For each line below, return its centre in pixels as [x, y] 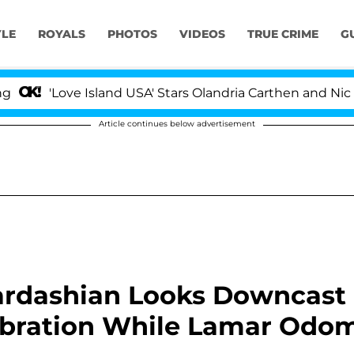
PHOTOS [132, 34]
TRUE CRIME [282, 34]
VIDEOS [202, 34]
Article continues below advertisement [177, 124]
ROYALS [61, 34]
